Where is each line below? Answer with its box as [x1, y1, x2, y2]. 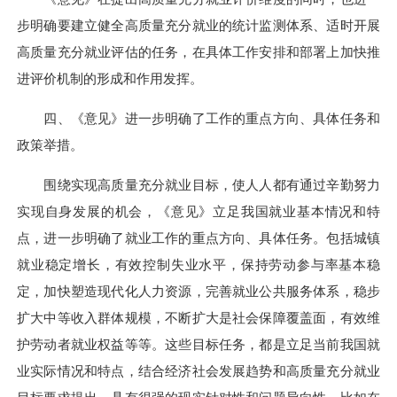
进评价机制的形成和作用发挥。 [17, 70, 203, 86]
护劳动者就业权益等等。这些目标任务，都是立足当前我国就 [17, 337, 380, 353]
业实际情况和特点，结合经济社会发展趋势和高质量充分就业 [17, 363, 380, 379]
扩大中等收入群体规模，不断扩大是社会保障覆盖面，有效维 [17, 310, 380, 326]
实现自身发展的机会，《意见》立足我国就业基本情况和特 [17, 204, 380, 220]
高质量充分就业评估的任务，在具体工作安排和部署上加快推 [17, 43, 380, 59]
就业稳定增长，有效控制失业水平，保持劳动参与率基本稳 [17, 257, 380, 273]
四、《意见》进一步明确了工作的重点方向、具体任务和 [17, 111, 380, 127]
